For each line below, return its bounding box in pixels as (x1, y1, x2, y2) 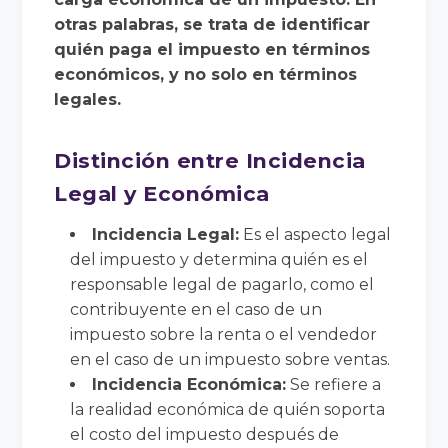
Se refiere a (286, 374, 382, 394)
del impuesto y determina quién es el (70, 249, 369, 269)
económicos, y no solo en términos (54, 64, 358, 84)
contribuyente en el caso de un (70, 299, 323, 319)
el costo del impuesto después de (70, 424, 340, 444)
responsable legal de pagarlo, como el (70, 274, 375, 294)
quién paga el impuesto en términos (54, 39, 371, 59)
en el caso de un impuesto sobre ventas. (70, 349, 391, 369)
